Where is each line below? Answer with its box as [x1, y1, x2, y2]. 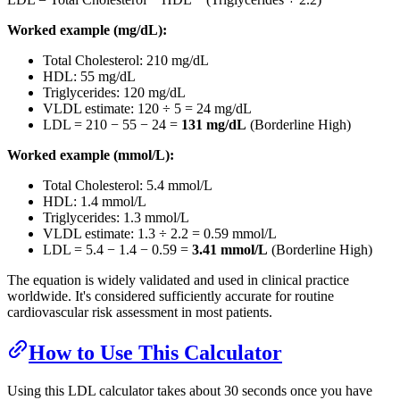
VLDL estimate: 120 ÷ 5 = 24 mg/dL [43, 101, 252, 117]
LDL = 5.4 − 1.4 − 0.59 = [43, 242, 192, 258]
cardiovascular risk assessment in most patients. [7, 304, 272, 321]
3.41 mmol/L [192, 242, 268, 258]
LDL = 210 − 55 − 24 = [43, 117, 181, 133]
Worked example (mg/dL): [7, 22, 167, 38]
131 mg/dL [181, 117, 246, 133]
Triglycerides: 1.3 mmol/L [43, 210, 189, 226]
